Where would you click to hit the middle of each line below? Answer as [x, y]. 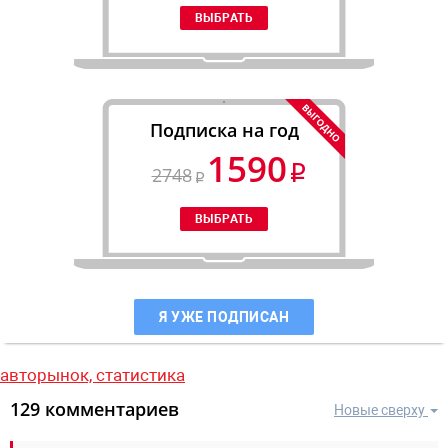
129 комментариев [94, 408]
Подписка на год [224, 129]
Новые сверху [379, 409]
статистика [140, 374]
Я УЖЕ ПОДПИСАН [224, 316]
